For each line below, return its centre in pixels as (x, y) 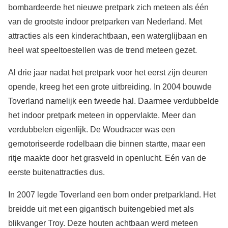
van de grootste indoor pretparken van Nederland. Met (105, 22)
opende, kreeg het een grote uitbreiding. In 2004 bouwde (110, 87)
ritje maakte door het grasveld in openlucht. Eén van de (107, 158)
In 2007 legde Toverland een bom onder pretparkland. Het (112, 195)
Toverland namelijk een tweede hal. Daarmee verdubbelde (113, 101)
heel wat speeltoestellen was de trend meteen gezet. (103, 50)
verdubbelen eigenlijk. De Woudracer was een (92, 130)
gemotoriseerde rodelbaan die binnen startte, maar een (107, 144)
